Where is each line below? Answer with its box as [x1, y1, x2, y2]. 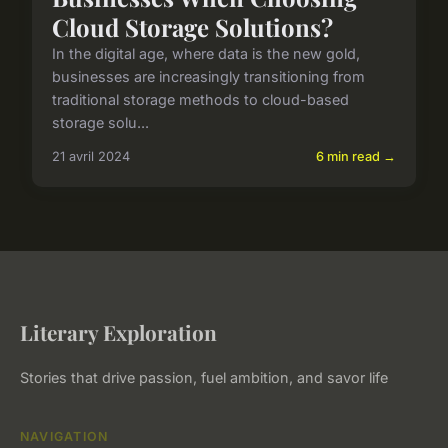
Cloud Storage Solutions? [52, 11, 333, 44]
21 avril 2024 [52, 149, 130, 165]
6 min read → [316, 149, 396, 165]
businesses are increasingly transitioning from [52, 68, 365, 86]
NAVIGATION [20, 429, 109, 445]
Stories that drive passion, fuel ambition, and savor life [20, 369, 388, 387]
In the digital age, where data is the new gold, [52, 45, 360, 63]
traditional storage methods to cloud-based [52, 91, 349, 109]
